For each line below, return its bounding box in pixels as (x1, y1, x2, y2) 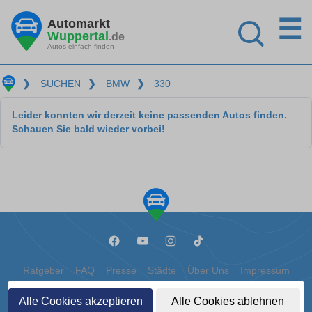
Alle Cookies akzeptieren (18, 295, 143, 307)
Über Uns (187, 265, 229, 276)
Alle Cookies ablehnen (171, 295, 285, 307)
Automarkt (47, 16, 110, 31)
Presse (105, 265, 136, 276)
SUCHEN (40, 78, 81, 89)
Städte (147, 265, 176, 276)
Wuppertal (47, 29, 109, 43)
